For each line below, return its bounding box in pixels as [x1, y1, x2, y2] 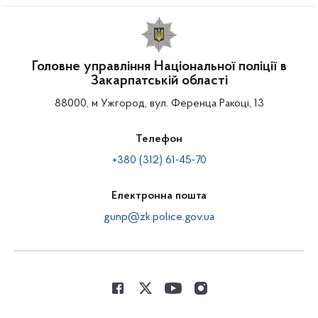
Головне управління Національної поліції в [31, 60, 287, 74]
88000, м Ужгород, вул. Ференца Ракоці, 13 [54, 98, 264, 109]
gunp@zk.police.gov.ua [104, 212, 214, 223]
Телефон [136, 133, 182, 145]
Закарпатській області [90, 74, 228, 88]
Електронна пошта [111, 190, 207, 202]
